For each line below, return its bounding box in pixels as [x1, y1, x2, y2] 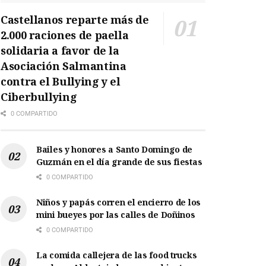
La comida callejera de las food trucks [36, 249, 197, 261]
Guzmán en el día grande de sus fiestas [36, 156, 202, 168]
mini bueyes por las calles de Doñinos [36, 209, 195, 221]
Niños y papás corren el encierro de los [36, 197, 201, 208]
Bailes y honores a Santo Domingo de [36, 144, 193, 156]
